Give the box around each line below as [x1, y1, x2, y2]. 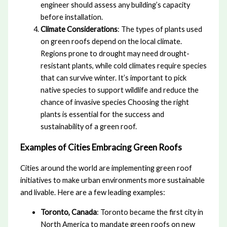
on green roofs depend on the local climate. [40, 36, 182, 46]
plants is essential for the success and [40, 109, 164, 119]
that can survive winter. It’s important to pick [40, 73, 186, 82]
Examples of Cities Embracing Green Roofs [20, 142, 182, 153]
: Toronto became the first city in [96, 207, 203, 216]
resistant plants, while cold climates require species [40, 61, 207, 70]
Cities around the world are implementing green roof [20, 164, 192, 173]
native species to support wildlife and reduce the [40, 85, 199, 94]
